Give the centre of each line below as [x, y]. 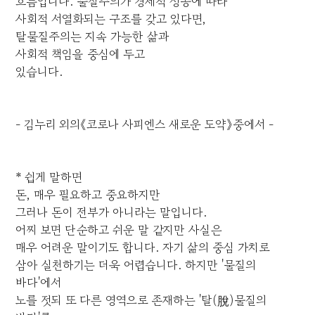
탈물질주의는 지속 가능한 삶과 [93, 37]
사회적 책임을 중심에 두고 [81, 54]
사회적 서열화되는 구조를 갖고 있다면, [111, 19]
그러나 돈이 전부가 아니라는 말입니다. [111, 212]
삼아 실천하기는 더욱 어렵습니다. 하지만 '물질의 [136, 265]
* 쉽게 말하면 [49, 177]
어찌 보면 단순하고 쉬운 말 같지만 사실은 [119, 230]
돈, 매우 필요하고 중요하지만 [88, 195]
